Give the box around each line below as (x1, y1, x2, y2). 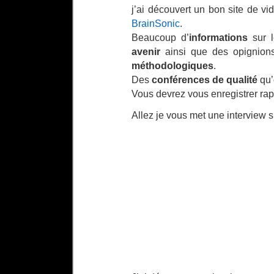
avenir (131, 46, 160, 57)
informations (189, 32, 248, 43)
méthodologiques (131, 60, 213, 71)
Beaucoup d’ (131, 32, 190, 43)
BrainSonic (131, 18, 180, 29)
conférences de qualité (152, 74, 257, 85)
